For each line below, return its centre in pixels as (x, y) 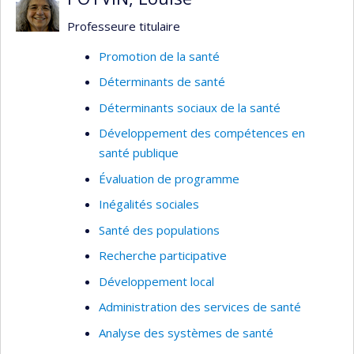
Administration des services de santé (200, 307)
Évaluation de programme (169, 178)
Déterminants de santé (162, 81)
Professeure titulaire (124, 26)
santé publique (139, 153)
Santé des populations (159, 230)
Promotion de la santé (159, 56)
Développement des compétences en (202, 133)
